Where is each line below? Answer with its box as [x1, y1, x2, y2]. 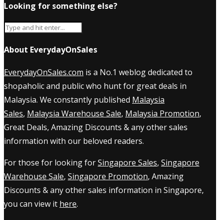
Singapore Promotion [68, 170, 148, 182]
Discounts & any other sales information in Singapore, [4, 184, 204, 195]
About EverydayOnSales [4, 44, 97, 55]
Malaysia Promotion [125, 108, 199, 119]
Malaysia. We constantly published [4, 94, 132, 105]
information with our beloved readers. [4, 135, 144, 146]
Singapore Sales [98, 157, 157, 168]
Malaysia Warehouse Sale [27, 108, 121, 119]
